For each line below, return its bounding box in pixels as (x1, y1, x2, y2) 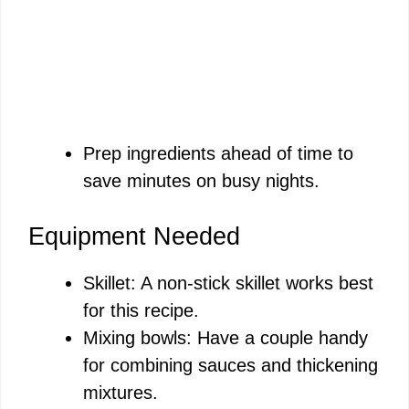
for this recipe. (83, 300, 199, 321)
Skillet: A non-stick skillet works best (83, 273, 373, 294)
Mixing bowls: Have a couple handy (83, 328, 368, 349)
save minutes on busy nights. (83, 171, 320, 192)
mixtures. (83, 383, 158, 404)
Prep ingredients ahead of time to (83, 143, 353, 164)
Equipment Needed (28, 223, 240, 251)
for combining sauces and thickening (83, 355, 378, 376)
